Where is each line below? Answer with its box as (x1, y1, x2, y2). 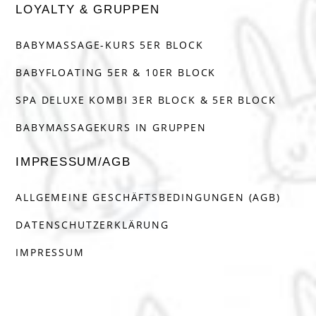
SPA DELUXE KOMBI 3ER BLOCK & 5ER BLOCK (16, 93, 276, 107)
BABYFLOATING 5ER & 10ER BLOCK (16, 66, 217, 80)
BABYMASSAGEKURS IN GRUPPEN (16, 121, 207, 135)
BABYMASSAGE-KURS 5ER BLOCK (16, 38, 204, 52)
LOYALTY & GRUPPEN (16, 3, 160, 17)
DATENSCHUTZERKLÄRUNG (16, 218, 169, 232)
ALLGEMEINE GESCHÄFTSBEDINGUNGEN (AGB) (16, 190, 281, 205)
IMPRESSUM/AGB (16, 155, 131, 169)
